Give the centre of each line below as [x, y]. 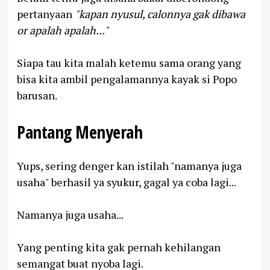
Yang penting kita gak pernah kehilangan [119, 247]
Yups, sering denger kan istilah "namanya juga [129, 165]
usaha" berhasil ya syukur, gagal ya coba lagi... [127, 182]
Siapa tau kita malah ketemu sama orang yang [129, 63]
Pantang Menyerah [80, 132]
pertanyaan [46, 14]
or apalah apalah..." [63, 30]
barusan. [37, 96]
